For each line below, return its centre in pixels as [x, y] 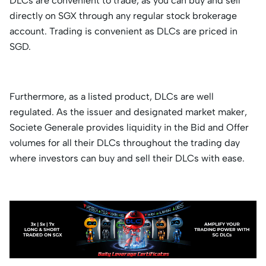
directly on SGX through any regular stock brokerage [123, 16]
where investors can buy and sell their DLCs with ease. [128, 159]
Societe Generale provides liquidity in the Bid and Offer [129, 128]
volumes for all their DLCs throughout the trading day [125, 143]
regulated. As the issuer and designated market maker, [128, 112]
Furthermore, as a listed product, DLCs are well [112, 97]
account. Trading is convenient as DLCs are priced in [123, 31]
